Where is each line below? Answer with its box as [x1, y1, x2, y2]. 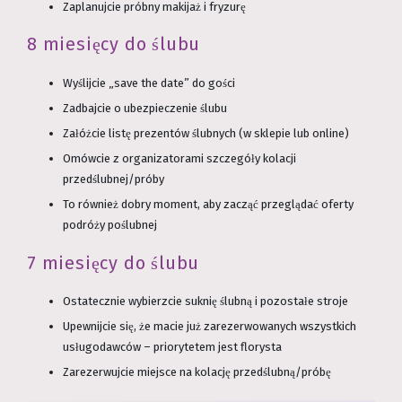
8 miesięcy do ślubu [27, 33, 201, 56]
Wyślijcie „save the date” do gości [63, 76, 235, 91]
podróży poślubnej [63, 218, 157, 232]
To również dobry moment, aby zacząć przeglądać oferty [63, 197, 354, 212]
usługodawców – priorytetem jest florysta [63, 340, 282, 354]
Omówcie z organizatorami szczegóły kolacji [63, 152, 296, 166]
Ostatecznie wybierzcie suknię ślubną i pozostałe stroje [63, 294, 348, 309]
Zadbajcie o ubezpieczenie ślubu [63, 101, 227, 116]
